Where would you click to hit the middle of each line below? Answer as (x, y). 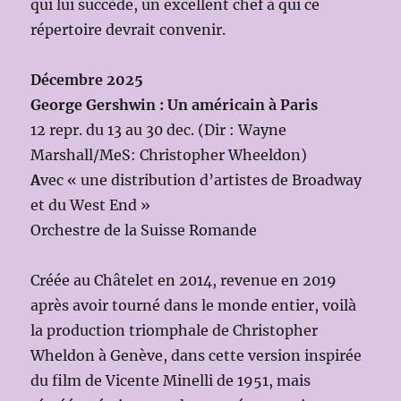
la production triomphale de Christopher (175, 331)
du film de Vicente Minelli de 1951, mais (171, 381)
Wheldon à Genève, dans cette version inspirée (196, 356)
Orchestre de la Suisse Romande (144, 230)
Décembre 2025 (87, 80)
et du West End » (91, 205)
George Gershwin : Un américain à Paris (175, 105)
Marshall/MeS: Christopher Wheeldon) (169, 155)
